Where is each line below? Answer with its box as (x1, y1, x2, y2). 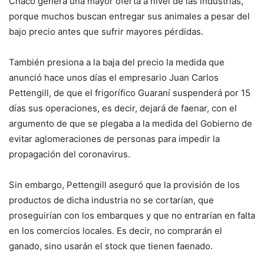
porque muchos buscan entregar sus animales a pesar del (9, 11, 250, 22)
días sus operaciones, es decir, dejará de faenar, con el (9, 103, 237, 114)
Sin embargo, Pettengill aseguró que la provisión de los (9, 179, 240, 191)
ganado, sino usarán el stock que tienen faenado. (9, 240, 213, 252)
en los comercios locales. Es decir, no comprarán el (9, 225, 222, 237)
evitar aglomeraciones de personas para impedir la (9, 133, 220, 145)
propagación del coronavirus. (9, 148, 130, 160)
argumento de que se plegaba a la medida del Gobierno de (9, 118, 252, 130)
